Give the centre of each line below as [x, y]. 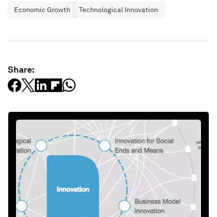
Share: [21, 69]
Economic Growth [42, 9]
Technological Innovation [118, 9]
